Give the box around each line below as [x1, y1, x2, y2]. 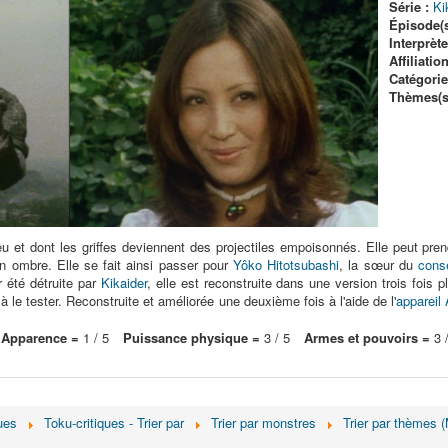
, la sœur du [339, 255, 419, 274]
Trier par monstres [211, 413, 316, 432]
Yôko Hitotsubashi [233, 255, 340, 274]
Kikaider [100, 273, 147, 292]
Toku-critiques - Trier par [44, 413, 184, 432]
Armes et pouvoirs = [304, 328, 430, 347]
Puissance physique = [123, 328, 260, 347]
